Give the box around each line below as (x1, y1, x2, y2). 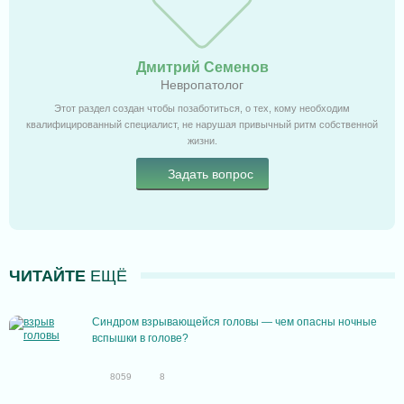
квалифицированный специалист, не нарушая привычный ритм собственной (26, 119, 378, 131)
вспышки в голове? (92, 332, 188, 345)
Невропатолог (161, 78, 243, 93)
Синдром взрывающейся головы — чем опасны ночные (92, 316, 377, 329)
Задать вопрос (167, 167, 253, 182)
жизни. (187, 135, 217, 147)
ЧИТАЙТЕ (9, 267, 86, 286)
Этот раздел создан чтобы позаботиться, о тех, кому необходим (54, 103, 350, 115)
